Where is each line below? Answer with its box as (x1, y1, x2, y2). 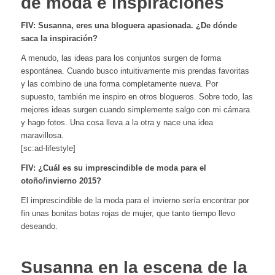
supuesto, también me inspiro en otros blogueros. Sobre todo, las (20, 92, 253, 102)
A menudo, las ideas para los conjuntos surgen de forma (20, 53, 221, 63)
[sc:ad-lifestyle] (20, 144, 76, 153)
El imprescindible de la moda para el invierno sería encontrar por (20, 196, 249, 206)
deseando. (20, 222, 58, 231)
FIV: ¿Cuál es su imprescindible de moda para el (20, 163, 206, 173)
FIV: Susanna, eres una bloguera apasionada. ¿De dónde (20, 21, 237, 31)
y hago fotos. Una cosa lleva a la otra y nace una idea (20, 118, 213, 128)
